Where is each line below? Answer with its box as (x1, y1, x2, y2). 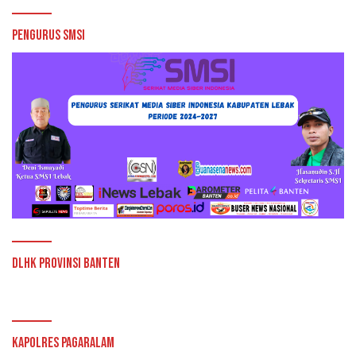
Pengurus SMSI (12, 26, 85, 44)
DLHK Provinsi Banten (12, 254, 120, 272)
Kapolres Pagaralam (12, 334, 114, 351)
